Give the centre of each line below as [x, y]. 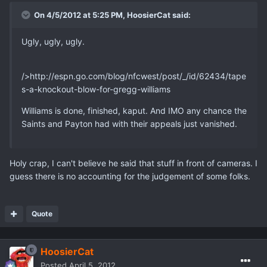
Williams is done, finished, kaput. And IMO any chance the [134, 111]
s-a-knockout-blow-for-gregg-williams [96, 89]
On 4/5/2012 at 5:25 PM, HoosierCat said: [111, 15]
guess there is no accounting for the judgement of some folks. [130, 176]
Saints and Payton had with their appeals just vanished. [129, 124]
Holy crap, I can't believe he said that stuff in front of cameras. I [133, 163]
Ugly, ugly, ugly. [53, 42]
